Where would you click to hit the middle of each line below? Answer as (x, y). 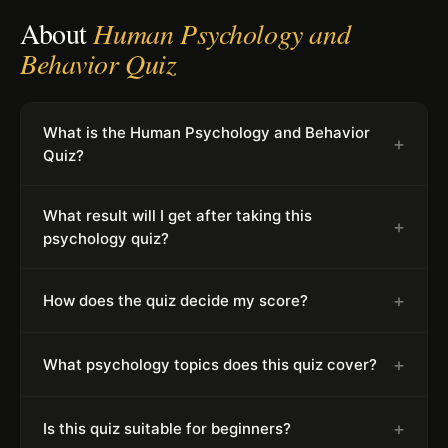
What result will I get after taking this (177, 215)
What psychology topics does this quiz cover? (210, 364)
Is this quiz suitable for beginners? (167, 428)
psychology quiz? (106, 238)
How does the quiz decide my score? (175, 300)
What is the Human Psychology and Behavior (206, 132)
